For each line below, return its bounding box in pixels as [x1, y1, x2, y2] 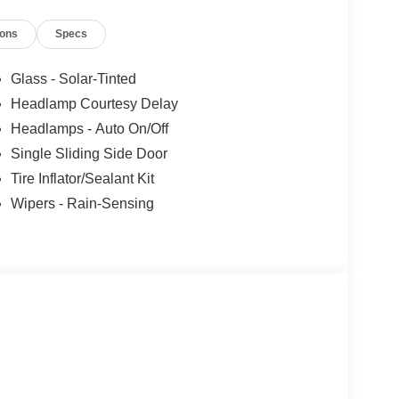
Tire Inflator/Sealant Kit [10, 171, 154, 187]
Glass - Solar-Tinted [10, 71, 136, 87]
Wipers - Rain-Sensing [10, 196, 154, 212]
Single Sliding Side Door [10, 146, 167, 162]
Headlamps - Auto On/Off [10, 121, 168, 137]
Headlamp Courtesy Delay [10, 96, 178, 112]
